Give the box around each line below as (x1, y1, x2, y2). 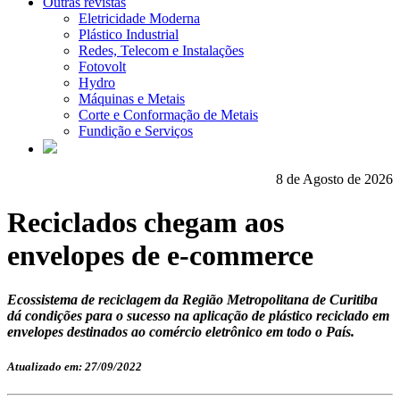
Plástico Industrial (79, 27, 179, 42)
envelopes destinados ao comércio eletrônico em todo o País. (7, 323, 354, 339)
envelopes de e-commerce (7, 239, 313, 272)
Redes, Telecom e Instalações (79, 43, 244, 58)
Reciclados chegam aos (7, 206, 284, 239)
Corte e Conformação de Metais (79, 107, 258, 122)
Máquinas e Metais (79, 91, 185, 106)
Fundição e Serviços (79, 123, 193, 138)
